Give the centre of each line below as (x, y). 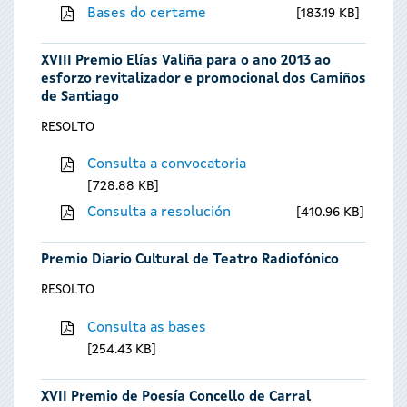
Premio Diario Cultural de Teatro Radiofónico (190, 261)
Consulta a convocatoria (166, 165)
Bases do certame (146, 13)
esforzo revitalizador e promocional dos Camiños (203, 79)
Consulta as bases (146, 328)
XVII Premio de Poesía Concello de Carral (176, 397)
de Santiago (80, 97)
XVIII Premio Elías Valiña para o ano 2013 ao (186, 61)
